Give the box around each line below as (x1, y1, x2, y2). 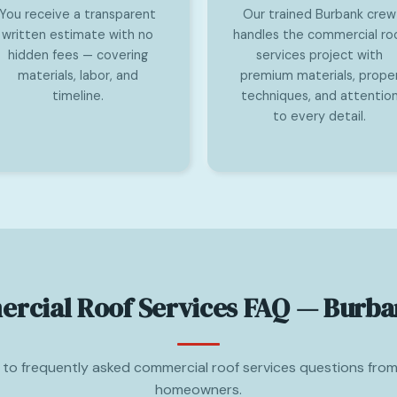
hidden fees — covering (7, 47, 148, 63)
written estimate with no (2, 27, 153, 43)
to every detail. (273, 108, 366, 124)
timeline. (51, 88, 104, 104)
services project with (256, 47, 383, 63)
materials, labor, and (17, 67, 138, 83)
